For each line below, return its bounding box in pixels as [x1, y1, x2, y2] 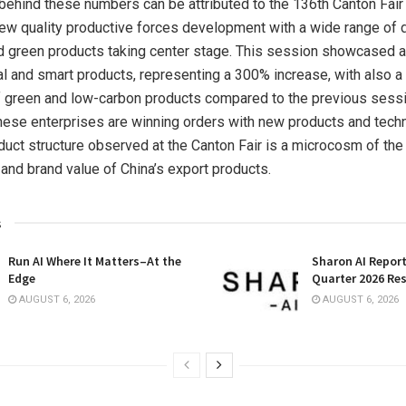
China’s [121, 160, 164, 179]
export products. [164, 160, 271, 179]
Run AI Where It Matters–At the [8, 253, 181, 270]
